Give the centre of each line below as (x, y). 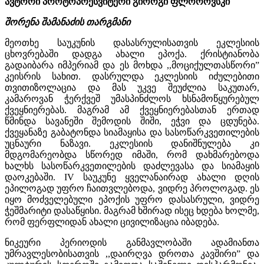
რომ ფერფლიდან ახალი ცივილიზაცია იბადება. (112, 222)
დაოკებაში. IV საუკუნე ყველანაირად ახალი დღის (132, 177)
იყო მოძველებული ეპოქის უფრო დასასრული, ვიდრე (132, 199)
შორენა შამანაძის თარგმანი (67, 22)
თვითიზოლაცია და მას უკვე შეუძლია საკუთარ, (132, 87)
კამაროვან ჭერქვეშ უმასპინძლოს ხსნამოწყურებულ (132, 98)
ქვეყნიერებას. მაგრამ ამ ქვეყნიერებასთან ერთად (132, 110)
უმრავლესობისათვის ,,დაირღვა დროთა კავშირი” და (132, 253)
